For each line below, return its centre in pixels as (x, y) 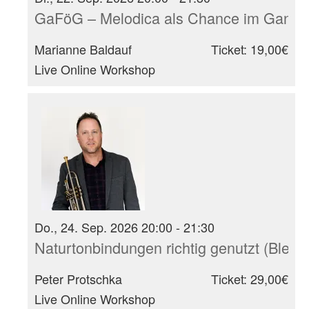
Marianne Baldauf (83, 49)
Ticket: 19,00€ (250, 49)
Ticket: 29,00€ (250, 279)
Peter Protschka (78, 279)
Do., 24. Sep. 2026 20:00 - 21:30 (124, 227)
